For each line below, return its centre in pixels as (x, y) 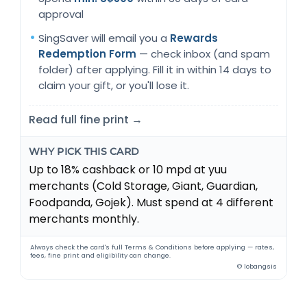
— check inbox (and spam (204, 54)
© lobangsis (257, 267)
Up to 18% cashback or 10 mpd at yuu (128, 170)
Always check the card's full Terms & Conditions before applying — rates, (152, 247)
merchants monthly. (84, 219)
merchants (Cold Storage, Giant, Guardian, (144, 186)
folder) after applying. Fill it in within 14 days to (155, 70)
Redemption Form (88, 54)
